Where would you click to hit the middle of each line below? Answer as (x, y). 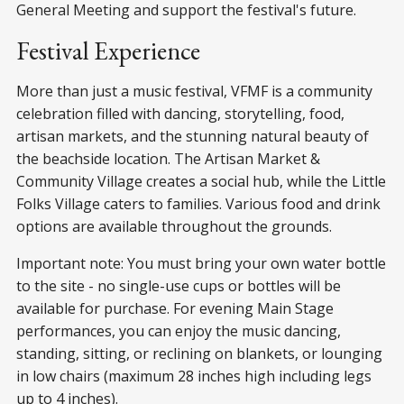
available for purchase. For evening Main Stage (175, 308)
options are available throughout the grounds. (174, 226)
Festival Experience (108, 50)
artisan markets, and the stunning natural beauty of (193, 136)
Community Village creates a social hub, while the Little (201, 181)
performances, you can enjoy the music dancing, (179, 331)
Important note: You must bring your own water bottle (201, 263)
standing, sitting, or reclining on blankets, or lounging (199, 353)
